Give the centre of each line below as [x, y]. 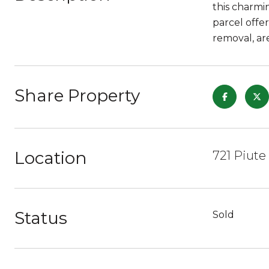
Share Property [77, 95]
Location [51, 158]
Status [41, 218]
